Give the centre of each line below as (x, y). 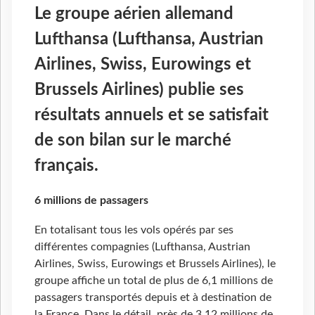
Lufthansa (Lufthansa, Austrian (149, 39)
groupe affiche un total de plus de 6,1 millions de (154, 281)
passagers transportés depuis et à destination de (153, 298)
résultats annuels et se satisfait (152, 115)
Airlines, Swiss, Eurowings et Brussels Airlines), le (155, 264)
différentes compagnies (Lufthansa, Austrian (142, 247)
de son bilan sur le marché (133, 140)
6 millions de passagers (91, 201)
